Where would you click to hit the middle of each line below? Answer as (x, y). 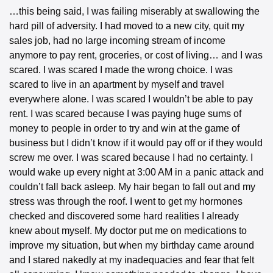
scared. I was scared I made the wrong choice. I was (121, 70)
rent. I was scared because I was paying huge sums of (125, 114)
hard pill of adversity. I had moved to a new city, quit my (127, 26)
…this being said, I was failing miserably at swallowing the (134, 12)
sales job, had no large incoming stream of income (117, 41)
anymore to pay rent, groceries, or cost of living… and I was (136, 55)
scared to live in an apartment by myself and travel (117, 85)
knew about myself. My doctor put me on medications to (128, 231)
